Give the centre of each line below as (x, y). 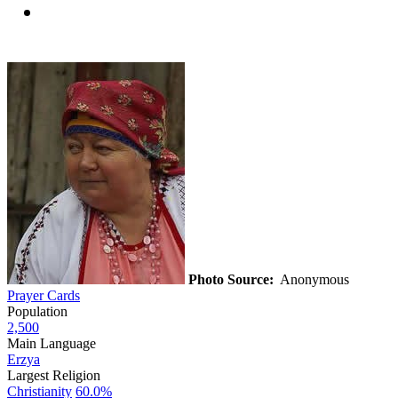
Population (37, 311)
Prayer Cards (44, 295)
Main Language (52, 343)
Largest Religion (54, 375)
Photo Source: (231, 279)
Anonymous (313, 279)
